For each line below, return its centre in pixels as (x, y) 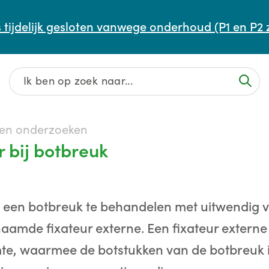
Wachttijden (54, 36)
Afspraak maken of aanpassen (105, 12)
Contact (43, 60)
